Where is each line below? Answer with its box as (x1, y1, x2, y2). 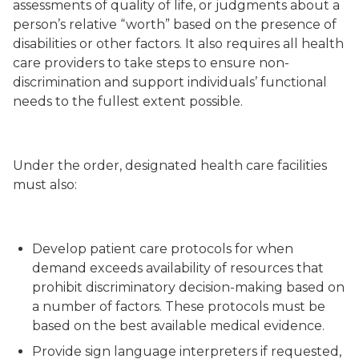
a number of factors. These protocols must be (32, 299, 325, 314)
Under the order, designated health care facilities (13, 158, 327, 173)
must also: (13, 177, 80, 192)
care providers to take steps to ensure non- (13, 55, 289, 71)
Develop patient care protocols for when (32, 241, 293, 256)
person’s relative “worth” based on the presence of (13, 17, 337, 32)
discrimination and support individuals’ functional (13, 75, 327, 90)
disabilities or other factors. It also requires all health (13, 36, 344, 51)
